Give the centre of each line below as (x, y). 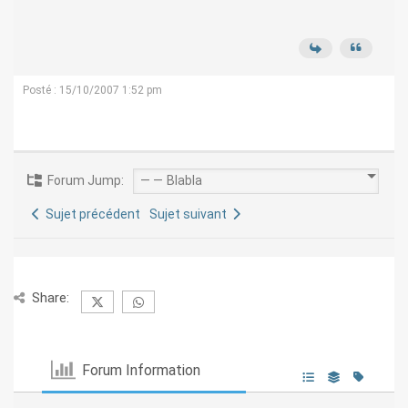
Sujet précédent (90, 214)
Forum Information (142, 370)
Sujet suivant (191, 214)
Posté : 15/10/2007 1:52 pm (92, 91)
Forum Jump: (84, 181)
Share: (51, 298)
